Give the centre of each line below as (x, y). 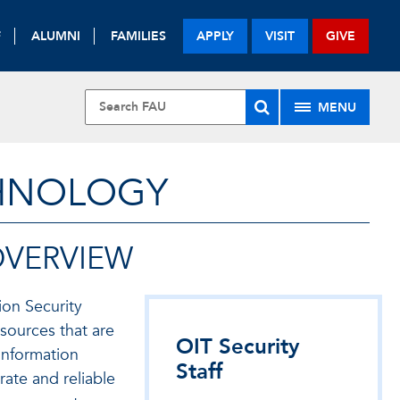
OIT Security (237, 347)
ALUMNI (56, 36)
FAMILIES (139, 36)
